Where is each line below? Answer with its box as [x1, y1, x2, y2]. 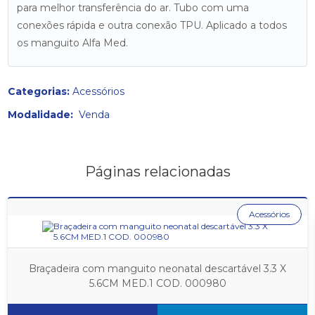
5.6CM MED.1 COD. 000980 [89, 276, 226, 290]
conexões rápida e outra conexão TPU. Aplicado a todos [17, 19, 288, 32]
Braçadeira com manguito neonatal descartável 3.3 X [29, 262, 286, 275]
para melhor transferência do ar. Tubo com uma [17, 1, 250, 14]
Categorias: [8, 85, 70, 98]
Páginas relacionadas [84, 163, 231, 180]
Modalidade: [8, 108, 79, 121]
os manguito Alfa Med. [17, 37, 129, 49]
